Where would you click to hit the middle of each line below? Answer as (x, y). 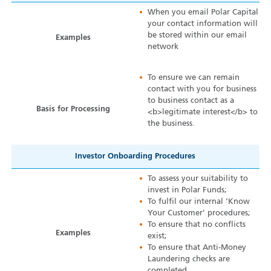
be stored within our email (198, 36)
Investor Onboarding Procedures (135, 157)
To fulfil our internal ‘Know (199, 202)
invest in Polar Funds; (188, 191)
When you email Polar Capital (203, 13)
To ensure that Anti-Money (197, 248)
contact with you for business (202, 90)
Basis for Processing (73, 109)
